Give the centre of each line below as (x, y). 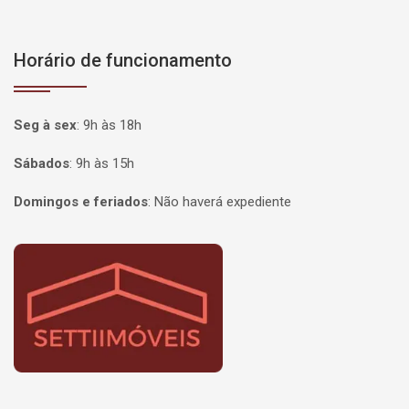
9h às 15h (105, 163)
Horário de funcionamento (123, 60)
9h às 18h (112, 125)
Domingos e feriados (81, 202)
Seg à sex (45, 125)
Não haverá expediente (223, 202)
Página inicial (66, 257)
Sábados (42, 163)
